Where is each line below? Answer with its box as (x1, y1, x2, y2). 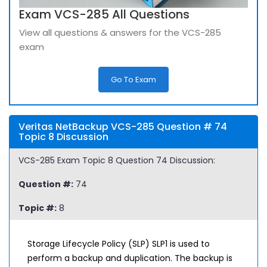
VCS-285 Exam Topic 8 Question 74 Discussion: (18, 154, 215, 166)
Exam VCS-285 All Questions (19, 6, 190, 23)
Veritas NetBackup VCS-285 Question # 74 (18, 120, 227, 133)
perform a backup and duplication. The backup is (27, 252, 232, 264)
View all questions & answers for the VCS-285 (19, 26, 221, 39)
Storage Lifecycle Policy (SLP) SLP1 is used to (27, 238, 210, 250)
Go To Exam (111, 74, 156, 85)
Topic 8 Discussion (18, 130, 108, 144)
